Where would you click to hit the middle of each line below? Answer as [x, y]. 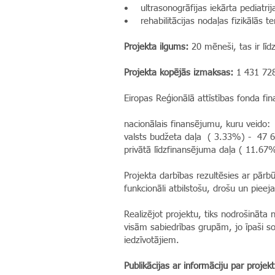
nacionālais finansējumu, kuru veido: [197, 124]
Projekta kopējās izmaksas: [179, 73]
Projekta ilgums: [156, 47]
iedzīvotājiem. [152, 240]
